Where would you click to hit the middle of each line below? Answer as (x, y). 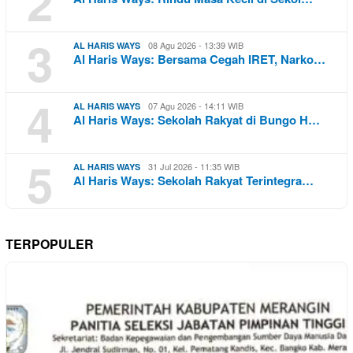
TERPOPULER (50, 244)
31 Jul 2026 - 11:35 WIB (194, 167)
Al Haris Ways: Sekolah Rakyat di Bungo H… (197, 120)
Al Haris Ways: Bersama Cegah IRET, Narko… (199, 59)
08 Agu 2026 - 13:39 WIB (196, 45)
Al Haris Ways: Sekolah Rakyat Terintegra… (193, 181)
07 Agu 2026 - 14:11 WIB (196, 106)
